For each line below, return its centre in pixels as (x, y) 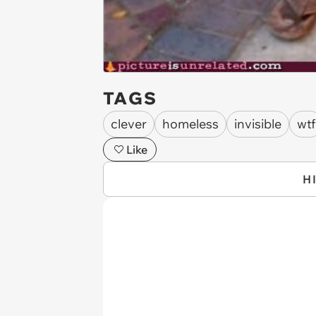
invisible (258, 124)
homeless (190, 124)
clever (129, 124)
